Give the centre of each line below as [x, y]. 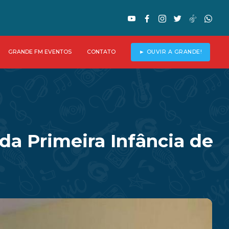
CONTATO [101, 52]
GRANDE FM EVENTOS [40, 52]
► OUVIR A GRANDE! [170, 52]
